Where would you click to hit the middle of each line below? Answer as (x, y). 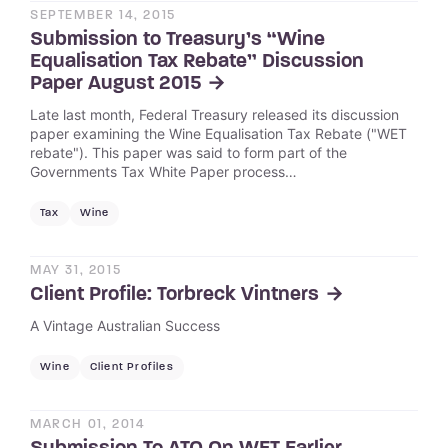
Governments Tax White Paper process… (163, 171)
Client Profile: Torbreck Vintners (174, 295)
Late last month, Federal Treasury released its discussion (214, 114)
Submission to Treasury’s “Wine (177, 39)
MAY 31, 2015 (76, 270)
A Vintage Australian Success (125, 326)
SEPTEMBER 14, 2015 (103, 15)
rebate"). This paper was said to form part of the (188, 152)
